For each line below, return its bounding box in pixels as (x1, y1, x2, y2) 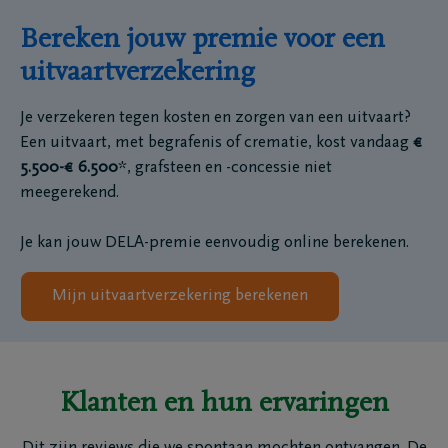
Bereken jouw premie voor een (20, 26, 385, 54)
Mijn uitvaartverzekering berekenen (52, 288, 308, 305)
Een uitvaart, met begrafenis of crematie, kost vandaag (20, 135, 413, 152)
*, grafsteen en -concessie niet (118, 160, 332, 177)
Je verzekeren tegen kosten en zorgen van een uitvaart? (20, 110, 411, 127)
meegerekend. (20, 185, 123, 202)
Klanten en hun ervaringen (59, 390, 389, 418)
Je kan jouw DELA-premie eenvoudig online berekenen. (20, 235, 409, 252)
